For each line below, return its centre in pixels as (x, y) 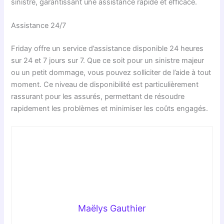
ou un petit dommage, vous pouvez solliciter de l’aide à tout (111, 73)
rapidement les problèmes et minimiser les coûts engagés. (110, 109)
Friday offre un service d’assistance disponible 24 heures (107, 49)
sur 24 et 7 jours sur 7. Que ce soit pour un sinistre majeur (108, 61)
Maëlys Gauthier (112, 208)
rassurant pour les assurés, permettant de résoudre (98, 97)
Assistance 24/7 (39, 26)
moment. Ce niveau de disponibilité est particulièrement (105, 85)
